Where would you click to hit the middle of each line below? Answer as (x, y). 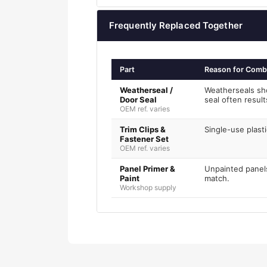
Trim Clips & (143, 130)
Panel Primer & (148, 169)
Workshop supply (148, 188)
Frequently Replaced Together (176, 26)
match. (217, 178)
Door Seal (138, 100)
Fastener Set (144, 139)
